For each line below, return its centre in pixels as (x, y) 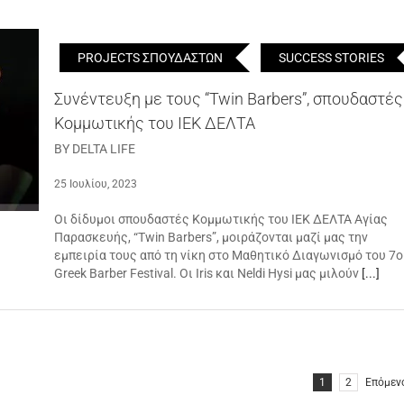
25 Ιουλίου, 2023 (96, 184)
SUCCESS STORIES (331, 58)
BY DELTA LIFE (95, 149)
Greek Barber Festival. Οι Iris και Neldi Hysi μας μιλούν (208, 273)
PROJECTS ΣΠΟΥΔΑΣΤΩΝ (150, 58)
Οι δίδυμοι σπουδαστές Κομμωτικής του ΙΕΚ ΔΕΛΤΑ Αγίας (221, 219)
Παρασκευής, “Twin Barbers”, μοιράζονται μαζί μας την (211, 237)
